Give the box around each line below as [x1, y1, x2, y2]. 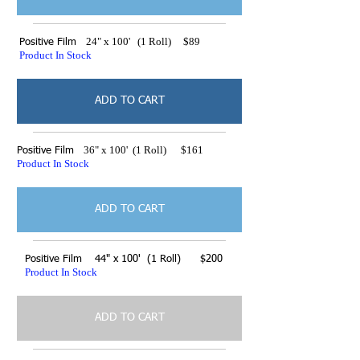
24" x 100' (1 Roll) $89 [76, 35, 200, 47]
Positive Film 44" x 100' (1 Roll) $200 [25, 253, 223, 264]
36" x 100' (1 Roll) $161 [74, 143, 203, 156]
